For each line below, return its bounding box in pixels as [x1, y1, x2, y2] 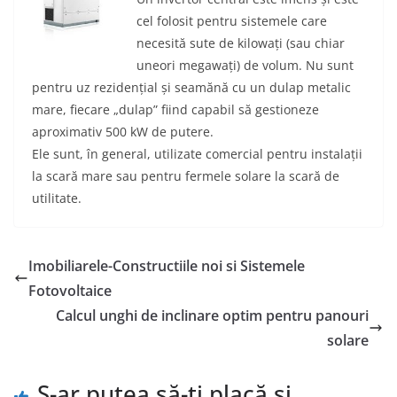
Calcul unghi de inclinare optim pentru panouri [56, 306, 369, 326]
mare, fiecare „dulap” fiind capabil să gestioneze [32, 101, 319, 119]
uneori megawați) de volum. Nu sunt [136, 57, 354, 74]
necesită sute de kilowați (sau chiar [136, 35, 345, 52]
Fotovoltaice [28, 281, 112, 301]
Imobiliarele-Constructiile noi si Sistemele [28, 256, 305, 276]
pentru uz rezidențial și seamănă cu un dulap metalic [32, 79, 351, 97]
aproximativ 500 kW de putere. [32, 123, 214, 141]
